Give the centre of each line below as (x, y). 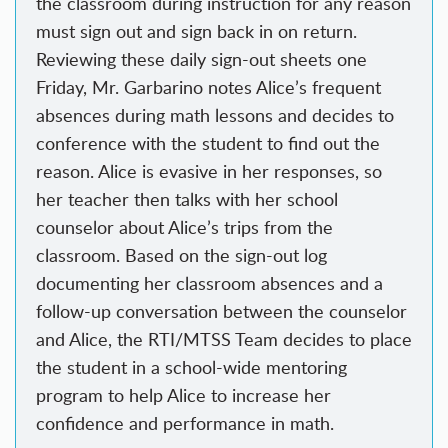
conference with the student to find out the (208, 143)
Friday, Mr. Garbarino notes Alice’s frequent (208, 87)
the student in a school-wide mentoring (191, 367)
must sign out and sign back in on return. (196, 31)
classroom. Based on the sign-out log (181, 255)
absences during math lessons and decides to (215, 115)
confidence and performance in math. (185, 423)
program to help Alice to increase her (183, 395)
